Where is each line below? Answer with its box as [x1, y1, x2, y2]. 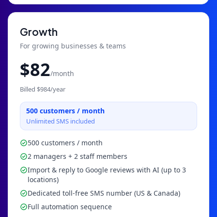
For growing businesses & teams [20, 41, 126, 50]
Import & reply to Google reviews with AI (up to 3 [28, 165, 186, 174]
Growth [20, 25, 58, 38]
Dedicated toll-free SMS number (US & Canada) [28, 188, 180, 198]
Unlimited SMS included [26, 117, 95, 125]
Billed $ [20, 85, 40, 93]
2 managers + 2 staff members [28, 152, 127, 161]
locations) [28, 175, 59, 184]
